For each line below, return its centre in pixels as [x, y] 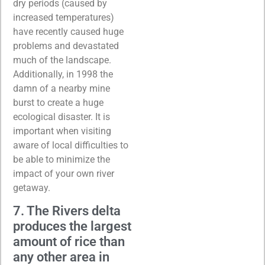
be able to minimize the [62, 159]
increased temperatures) [64, 17]
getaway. [32, 188]
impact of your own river [64, 173]
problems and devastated [66, 46]
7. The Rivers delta [67, 211]
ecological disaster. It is [62, 117]
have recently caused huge [68, 31]
